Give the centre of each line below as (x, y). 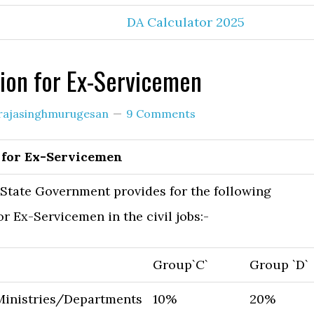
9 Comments (161, 114)
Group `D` (279, 265)
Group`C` (180, 265)
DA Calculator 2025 (186, 22)
